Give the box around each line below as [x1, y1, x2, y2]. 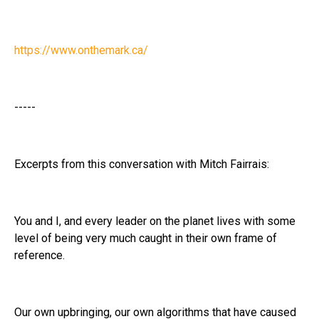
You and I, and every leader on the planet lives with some [14, 214, 296, 228]
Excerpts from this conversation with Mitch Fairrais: [14, 157, 269, 171]
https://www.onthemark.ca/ [14, 43, 148, 57]
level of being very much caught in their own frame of [14, 231, 277, 245]
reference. [14, 248, 65, 262]
